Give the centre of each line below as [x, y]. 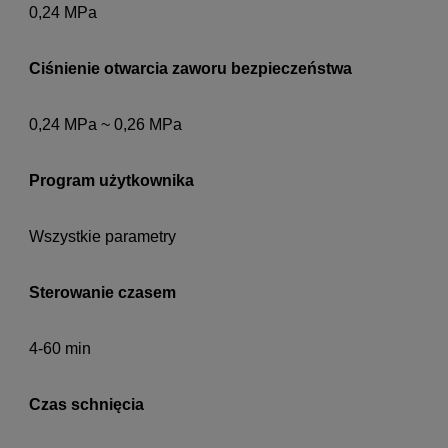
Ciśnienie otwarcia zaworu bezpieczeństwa [190, 69]
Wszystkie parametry [102, 237]
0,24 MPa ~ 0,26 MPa [105, 125]
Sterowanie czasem [102, 293]
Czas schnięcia [86, 405]
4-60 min [60, 349]
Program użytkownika [111, 181]
